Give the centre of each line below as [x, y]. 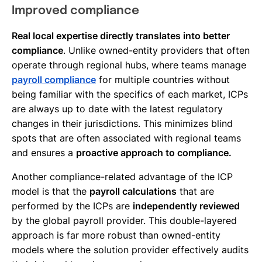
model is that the [51, 191]
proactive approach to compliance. [154, 153]
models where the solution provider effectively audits [130, 250]
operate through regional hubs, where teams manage [129, 65]
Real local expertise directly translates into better [121, 36]
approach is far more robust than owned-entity [116, 235]
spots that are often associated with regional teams [126, 138]
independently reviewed [186, 206]
